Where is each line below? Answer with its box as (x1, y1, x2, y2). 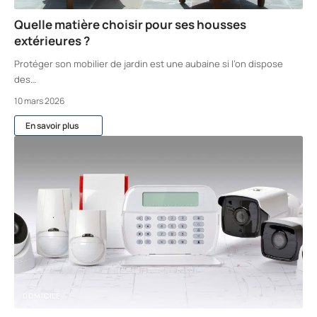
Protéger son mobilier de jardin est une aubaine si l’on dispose (14, 57, 283, 71)
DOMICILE (23, 291, 61, 301)
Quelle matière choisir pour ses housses (14, 16, 246, 33)
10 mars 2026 (14, 95, 64, 108)
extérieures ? (14, 33, 90, 50)
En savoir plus (25, 119, 79, 132)
